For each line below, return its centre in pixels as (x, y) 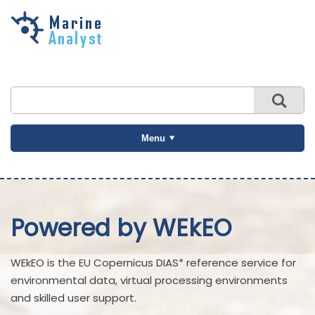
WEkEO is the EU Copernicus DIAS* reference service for (153, 262)
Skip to (40, 33)
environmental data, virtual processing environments (149, 280)
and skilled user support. (73, 297)
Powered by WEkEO (121, 229)
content (41, 68)
